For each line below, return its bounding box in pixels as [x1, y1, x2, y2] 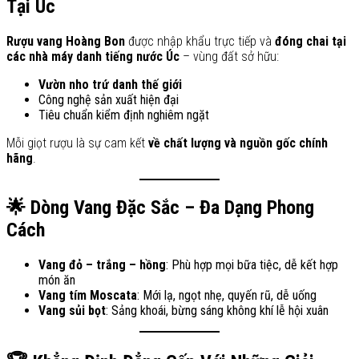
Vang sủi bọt [38, 302, 106, 318]
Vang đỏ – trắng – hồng [38, 256, 166, 272]
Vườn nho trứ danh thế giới [38, 76, 182, 92]
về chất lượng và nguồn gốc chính [148, 135, 328, 151]
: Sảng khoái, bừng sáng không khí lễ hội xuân [106, 302, 329, 318]
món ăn [38, 272, 75, 288]
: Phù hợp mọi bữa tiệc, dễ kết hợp [166, 256, 338, 272]
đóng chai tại [275, 33, 346, 49]
